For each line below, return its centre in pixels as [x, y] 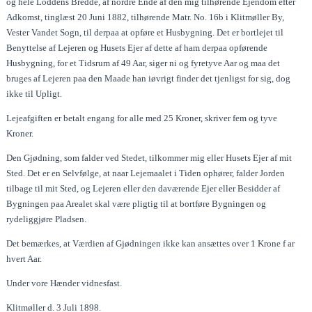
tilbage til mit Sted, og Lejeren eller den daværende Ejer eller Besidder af [143, 188]
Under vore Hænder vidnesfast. [64, 283]
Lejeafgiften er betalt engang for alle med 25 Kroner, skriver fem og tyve [142, 118]
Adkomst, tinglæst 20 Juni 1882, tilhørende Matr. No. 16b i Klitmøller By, [146, 17]
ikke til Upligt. [34, 93]
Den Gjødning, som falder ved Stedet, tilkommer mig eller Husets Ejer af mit [149, 157]
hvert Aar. [24, 258]
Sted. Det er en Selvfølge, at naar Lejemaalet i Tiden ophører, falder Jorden [146, 173]
